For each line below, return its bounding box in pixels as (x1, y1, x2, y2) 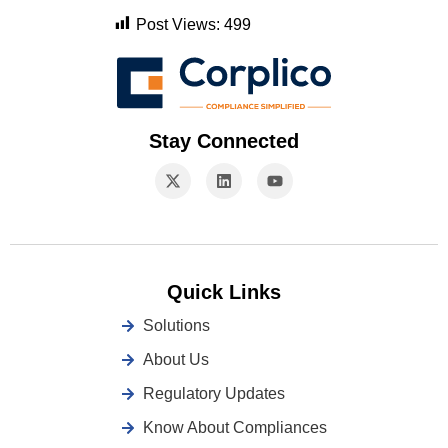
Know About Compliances (143, 419, 328, 437)
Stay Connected (149, 130, 299, 153)
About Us (143, 351, 210, 369)
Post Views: (136, 15, 220, 33)
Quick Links (167, 281, 281, 304)
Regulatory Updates (143, 385, 286, 403)
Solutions (143, 317, 211, 335)
